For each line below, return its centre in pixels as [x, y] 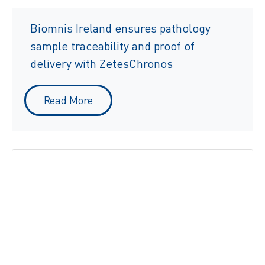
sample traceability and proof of [112, 46]
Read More [68, 100]
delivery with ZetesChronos [101, 63]
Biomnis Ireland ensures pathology [120, 28]
